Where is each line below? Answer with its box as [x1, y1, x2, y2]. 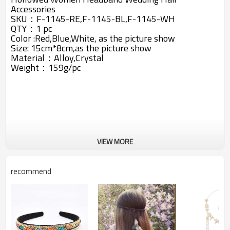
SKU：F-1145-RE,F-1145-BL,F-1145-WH [11, 12, 175, 26]
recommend [11, 165, 51, 177]
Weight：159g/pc [11, 61, 81, 74]
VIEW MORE [97, 136, 133, 147]
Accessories [11, 2, 55, 16]
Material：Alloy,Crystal [11, 51, 106, 65]
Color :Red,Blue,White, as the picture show [11, 31, 175, 45]
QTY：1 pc [11, 22, 52, 35]
